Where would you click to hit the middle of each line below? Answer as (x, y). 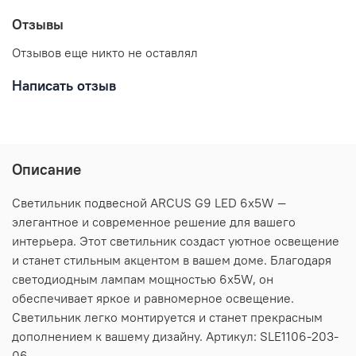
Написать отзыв (64, 85)
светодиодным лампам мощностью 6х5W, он (143, 279)
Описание (46, 169)
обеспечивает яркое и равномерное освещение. (153, 298)
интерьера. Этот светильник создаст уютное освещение (176, 240)
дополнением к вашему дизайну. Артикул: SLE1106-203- (175, 336)
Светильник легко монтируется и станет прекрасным (167, 317)
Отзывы (38, 25)
